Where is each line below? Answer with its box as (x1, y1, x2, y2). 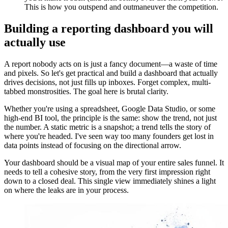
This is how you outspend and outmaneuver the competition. (24, 3, 218, 12)
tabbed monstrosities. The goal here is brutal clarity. (4, 87, 168, 96)
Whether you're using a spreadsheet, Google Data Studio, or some (4, 104, 215, 113)
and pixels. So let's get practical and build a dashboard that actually (4, 69, 218, 78)
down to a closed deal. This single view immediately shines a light (4, 177, 216, 186)
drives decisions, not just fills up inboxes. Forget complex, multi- (4, 78, 211, 87)
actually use (4, 36, 66, 49)
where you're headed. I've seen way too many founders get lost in (4, 132, 214, 141)
